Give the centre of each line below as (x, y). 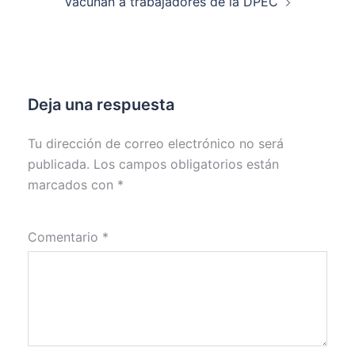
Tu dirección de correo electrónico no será (156, 144)
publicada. (59, 164)
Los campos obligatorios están (186, 164)
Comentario (65, 237)
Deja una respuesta (101, 105)
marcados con (73, 185)
